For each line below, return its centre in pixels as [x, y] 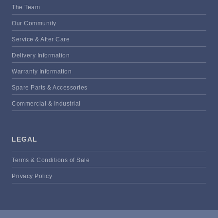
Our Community [34, 23]
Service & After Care [41, 39]
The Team [26, 7]
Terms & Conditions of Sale [51, 160]
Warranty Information [42, 71]
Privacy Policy [32, 176]
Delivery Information [41, 55]
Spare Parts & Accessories [50, 87]
